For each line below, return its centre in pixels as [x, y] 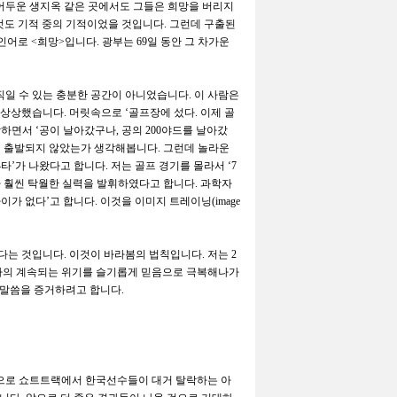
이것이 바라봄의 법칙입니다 [136, 254]
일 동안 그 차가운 [188, 41]
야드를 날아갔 [195, 130]
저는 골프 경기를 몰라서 [169, 165]
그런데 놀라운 [196, 148]
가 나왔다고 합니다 [60, 165]
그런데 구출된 [202, 23]
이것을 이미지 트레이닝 [156, 201]
